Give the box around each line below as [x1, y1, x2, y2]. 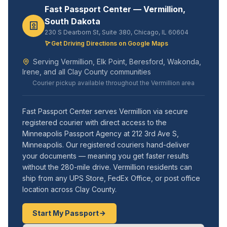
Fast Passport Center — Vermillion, [45, 4, 185, 14]
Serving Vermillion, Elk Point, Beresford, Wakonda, [33, 57, 201, 66]
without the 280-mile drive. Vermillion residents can [22, 163, 192, 171]
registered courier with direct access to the [22, 118, 167, 127]
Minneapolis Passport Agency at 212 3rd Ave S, [22, 129, 179, 138]
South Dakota [45, 16, 100, 26]
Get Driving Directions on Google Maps [51, 40, 168, 47]
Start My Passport [32, 209, 99, 217]
